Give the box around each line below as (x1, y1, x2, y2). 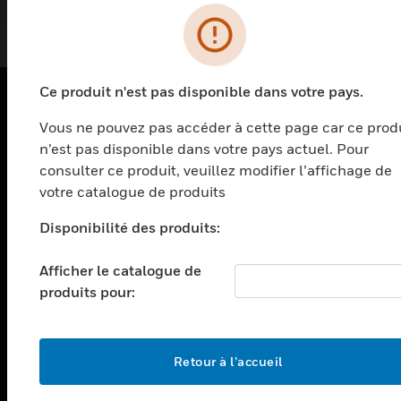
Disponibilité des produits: (39, 218, 220, 236)
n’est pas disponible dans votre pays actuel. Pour (39, 139, 369, 158)
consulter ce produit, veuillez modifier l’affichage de (39, 160, 392, 179)
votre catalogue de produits (39, 182, 226, 200)
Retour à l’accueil (173, 353, 283, 369)
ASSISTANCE (18, 262, 101, 278)
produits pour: (39, 282, 135, 301)
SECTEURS (18, 214, 89, 230)
